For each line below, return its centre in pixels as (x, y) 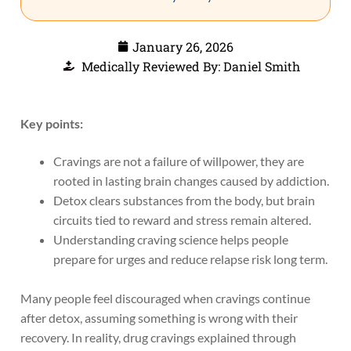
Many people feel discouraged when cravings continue (165, 299)
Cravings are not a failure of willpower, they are (178, 161)
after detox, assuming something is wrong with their (159, 318)
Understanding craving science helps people (170, 239)
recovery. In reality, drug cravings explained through (158, 338)
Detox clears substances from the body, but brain (184, 200)
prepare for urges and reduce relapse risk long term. (190, 259)
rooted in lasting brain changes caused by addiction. (191, 180)
